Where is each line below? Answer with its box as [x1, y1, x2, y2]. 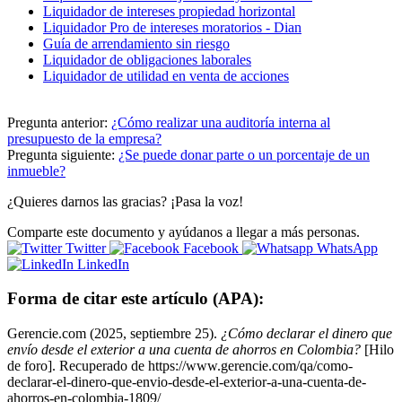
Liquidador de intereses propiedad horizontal [43, 3, 295, 19]
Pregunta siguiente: [7, 146, 115, 162]
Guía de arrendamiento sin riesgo [43, 35, 230, 51]
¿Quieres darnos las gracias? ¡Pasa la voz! [7, 193, 243, 209]
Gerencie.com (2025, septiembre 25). [7, 326, 221, 342]
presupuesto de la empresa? [7, 130, 162, 146]
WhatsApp [313, 240, 378, 256]
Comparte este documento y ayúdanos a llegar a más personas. [7, 223, 360, 240]
